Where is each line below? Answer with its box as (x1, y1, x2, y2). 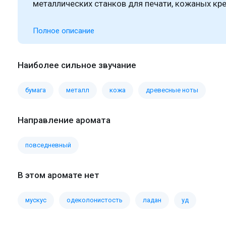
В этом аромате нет (18, 169, 99, 180)
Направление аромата (18, 115, 110, 125)
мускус (25, 196, 46, 204)
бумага (25, 86, 46, 94)
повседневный (25, 141, 71, 149)
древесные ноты (146, 86, 198, 94)
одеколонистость (67, 196, 123, 204)
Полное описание (33, 26, 94, 35)
